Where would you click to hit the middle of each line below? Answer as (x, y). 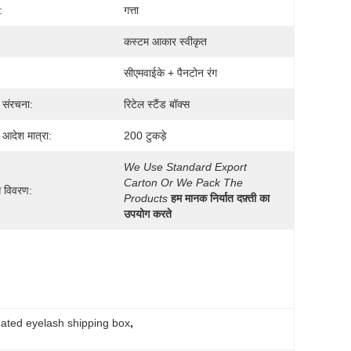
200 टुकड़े (145, 136)
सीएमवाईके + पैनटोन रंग (170, 73)
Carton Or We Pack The (183, 183)
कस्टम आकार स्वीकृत (165, 42)
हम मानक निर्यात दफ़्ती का (220, 198)
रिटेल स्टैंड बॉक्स (157, 104)
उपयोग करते (148, 214)
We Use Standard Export (185, 167)
